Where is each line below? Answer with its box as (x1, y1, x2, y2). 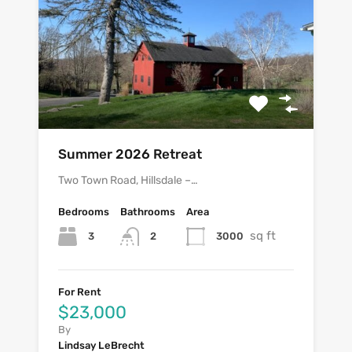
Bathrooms (120, 206, 175, 218)
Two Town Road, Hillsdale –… (58, 174, 198, 188)
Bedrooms (58, 206, 109, 218)
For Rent (58, 286, 101, 299)
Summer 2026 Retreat (58, 146, 202, 163)
